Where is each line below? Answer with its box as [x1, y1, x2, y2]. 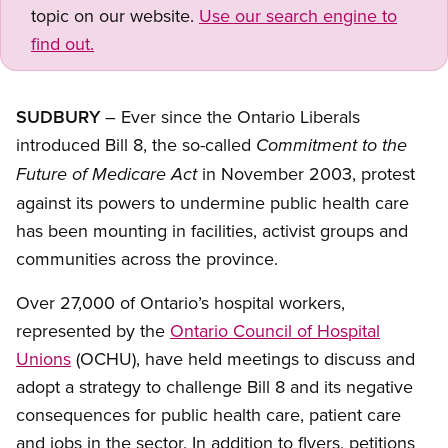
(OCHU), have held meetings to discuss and [71, 346, 415, 372]
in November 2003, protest [197, 161, 415, 187]
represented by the [16, 318, 170, 344]
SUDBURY [16, 104, 105, 130]
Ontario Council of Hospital [170, 318, 380, 344]
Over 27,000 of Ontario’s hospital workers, [16, 290, 345, 316]
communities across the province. [16, 246, 278, 272]
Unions [16, 346, 71, 372]
